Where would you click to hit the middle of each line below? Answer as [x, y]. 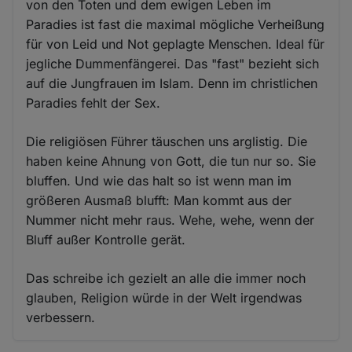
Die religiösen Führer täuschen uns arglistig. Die [167, 142]
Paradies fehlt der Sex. [93, 103]
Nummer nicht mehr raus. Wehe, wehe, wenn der [170, 220]
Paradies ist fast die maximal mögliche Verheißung [176, 25]
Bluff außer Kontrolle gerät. [106, 240]
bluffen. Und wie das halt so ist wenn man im [159, 181]
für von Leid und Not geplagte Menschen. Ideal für [176, 44]
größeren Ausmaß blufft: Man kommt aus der [159, 201]
